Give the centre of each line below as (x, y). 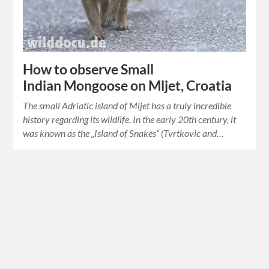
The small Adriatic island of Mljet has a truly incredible (127, 106)
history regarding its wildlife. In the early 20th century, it (130, 119)
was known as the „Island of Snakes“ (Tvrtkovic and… (124, 133)
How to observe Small (89, 70)
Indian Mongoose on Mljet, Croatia (128, 86)
